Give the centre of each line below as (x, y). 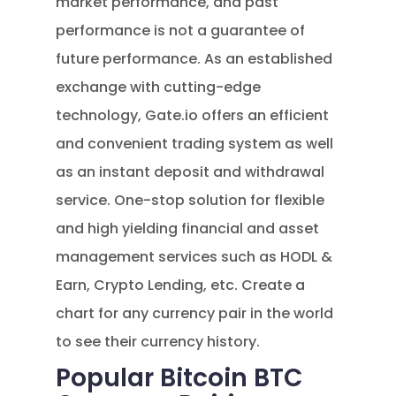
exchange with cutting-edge (159, 87)
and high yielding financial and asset (188, 228)
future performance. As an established (194, 59)
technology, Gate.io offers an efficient (193, 115)
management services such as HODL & (194, 257)
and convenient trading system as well (195, 144)
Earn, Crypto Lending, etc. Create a (181, 285)
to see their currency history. (158, 342)
